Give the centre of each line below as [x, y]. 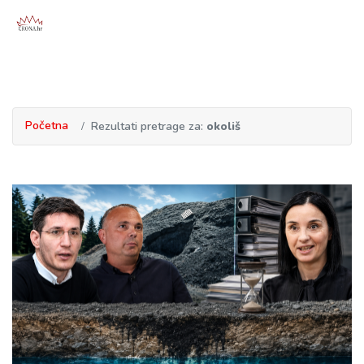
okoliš [223, 126]
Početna [47, 125]
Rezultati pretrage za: [149, 126]
